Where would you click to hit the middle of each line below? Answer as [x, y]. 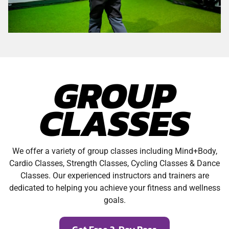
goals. [114, 200]
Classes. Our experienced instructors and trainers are [114, 176]
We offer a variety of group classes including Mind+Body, [114, 151]
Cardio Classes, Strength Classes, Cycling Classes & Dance [114, 164]
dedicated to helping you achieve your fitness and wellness [114, 188]
